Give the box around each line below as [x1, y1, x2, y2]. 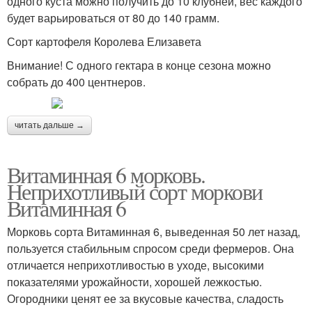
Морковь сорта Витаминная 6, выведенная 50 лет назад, [7, 224, 300, 240]
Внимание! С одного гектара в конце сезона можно [7, 57, 271, 74]
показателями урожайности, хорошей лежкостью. [7, 274, 262, 290]
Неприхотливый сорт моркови [7, 176, 263, 207]
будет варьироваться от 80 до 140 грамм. [7, 10, 219, 26]
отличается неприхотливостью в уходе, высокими [7, 257, 264, 274]
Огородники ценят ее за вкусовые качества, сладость [7, 290, 283, 307]
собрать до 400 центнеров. [7, 74, 146, 91]
